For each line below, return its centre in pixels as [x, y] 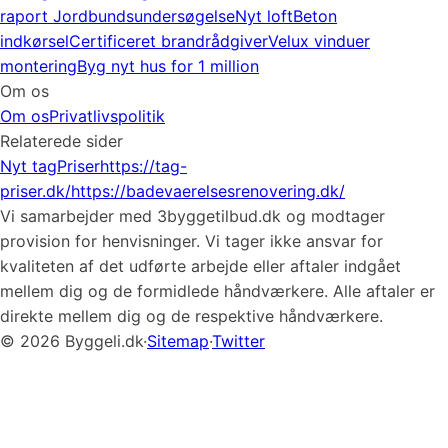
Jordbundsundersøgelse [144, 16]
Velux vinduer [319, 41]
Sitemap [178, 341]
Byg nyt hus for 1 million [168, 66]
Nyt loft [264, 16]
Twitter [238, 341]
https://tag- [143, 166]
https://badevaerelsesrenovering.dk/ [208, 191]
